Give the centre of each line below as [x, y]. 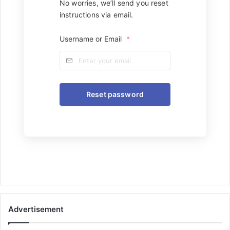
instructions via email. [97, 15]
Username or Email [92, 39]
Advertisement [36, 209]
